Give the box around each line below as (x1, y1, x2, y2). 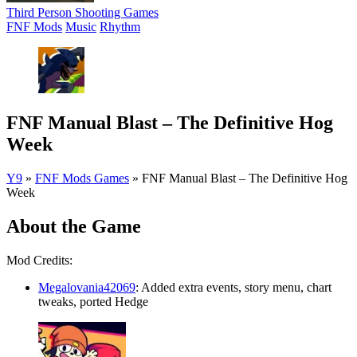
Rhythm (100, 20, 140, 33)
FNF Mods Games (35, 171, 129, 185)
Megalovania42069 (38, 280, 135, 294)
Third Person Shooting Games (6, 6, 159, 19)
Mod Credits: (6, 253, 73, 267)
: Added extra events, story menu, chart (135, 280, 331, 294)
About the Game (6, 215, 141, 237)
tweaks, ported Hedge (38, 294, 148, 308)
